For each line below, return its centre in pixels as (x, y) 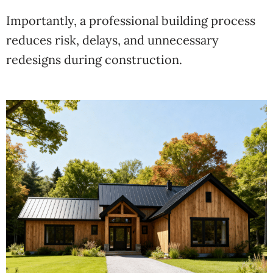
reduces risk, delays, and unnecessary (112, 40)
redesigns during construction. (94, 59)
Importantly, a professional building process (131, 20)
